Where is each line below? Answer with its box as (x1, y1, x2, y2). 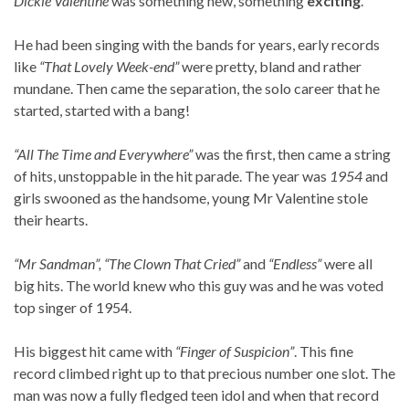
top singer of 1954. (14, 299, 131, 317)
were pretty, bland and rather (179, 58, 362, 76)
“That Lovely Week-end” (39, 58, 179, 76)
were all (321, 255, 372, 273)
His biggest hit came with (14, 342, 175, 361)
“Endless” (268, 255, 321, 273)
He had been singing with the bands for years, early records (14, 36, 380, 54)
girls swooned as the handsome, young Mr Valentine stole (14, 189, 368, 207)
